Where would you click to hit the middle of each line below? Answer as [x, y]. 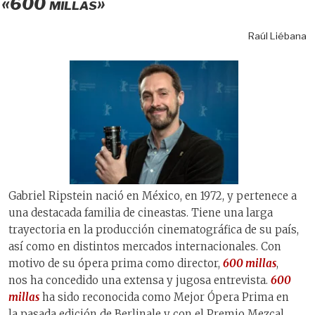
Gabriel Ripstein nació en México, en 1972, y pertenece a [153, 196]
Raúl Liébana [277, 36]
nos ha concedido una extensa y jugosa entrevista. [140, 281]
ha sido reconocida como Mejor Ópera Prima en [164, 297]
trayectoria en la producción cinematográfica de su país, [154, 230]
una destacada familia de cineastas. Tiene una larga [141, 213]
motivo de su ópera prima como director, [116, 264]
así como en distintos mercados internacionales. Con [145, 247]
